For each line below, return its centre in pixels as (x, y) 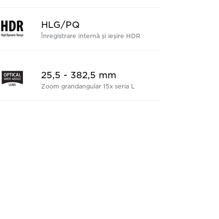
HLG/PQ (60, 25)
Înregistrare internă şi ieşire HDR (90, 36)
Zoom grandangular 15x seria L (88, 86)
